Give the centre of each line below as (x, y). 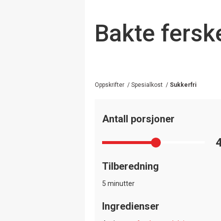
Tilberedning (130, 166)
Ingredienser (131, 206)
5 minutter (118, 183)
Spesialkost (147, 85)
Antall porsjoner (138, 119)
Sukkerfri (183, 85)
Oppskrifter (110, 85)
